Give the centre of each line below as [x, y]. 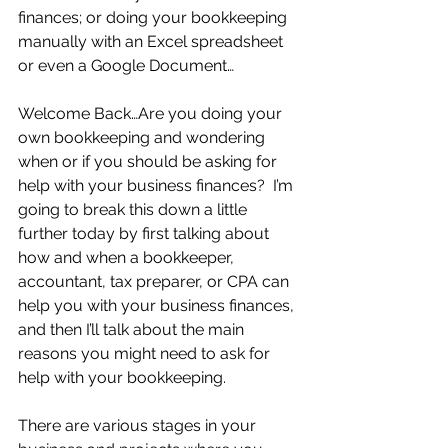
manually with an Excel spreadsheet [152, 41]
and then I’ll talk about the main [133, 329]
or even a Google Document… [126, 65]
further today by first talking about [145, 233]
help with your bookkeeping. [122, 377]
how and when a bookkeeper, [128, 257]
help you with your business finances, [158, 305]
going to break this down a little [134, 209]
